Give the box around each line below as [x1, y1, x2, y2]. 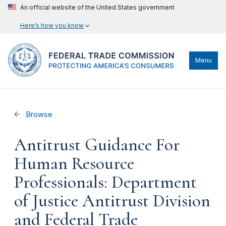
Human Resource [14, 153, 134, 174]
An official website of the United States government [20, 4, 175, 11]
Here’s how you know [20, 22, 84, 29]
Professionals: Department [14, 172, 197, 193]
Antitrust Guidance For [14, 134, 180, 155]
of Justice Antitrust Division [14, 190, 210, 211]
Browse [24, 110, 53, 119]
